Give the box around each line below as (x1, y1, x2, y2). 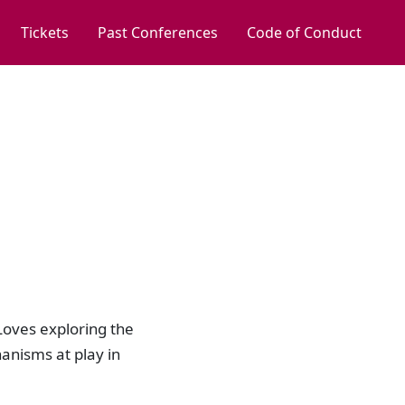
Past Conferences (98, 23, 218, 42)
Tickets (21, 23, 69, 42)
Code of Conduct (247, 23, 362, 42)
